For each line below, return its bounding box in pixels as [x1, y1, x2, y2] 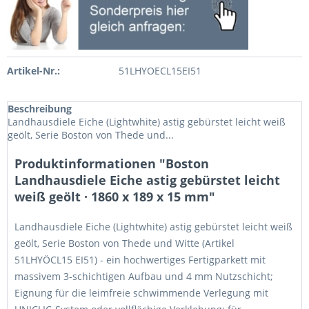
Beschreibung [8, 102, 72, 115]
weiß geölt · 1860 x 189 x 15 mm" [14, 188, 215, 205]
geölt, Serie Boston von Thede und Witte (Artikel [14, 237, 235, 250]
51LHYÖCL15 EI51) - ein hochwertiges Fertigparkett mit [14, 253, 266, 266]
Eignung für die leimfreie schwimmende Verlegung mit [14, 286, 268, 299]
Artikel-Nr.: [7, 64, 60, 77]
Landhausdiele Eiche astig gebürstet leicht [14, 172, 280, 188]
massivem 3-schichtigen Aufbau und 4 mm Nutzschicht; [14, 270, 273, 283]
